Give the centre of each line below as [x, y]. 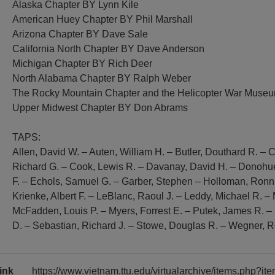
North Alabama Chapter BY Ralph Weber [102, 78]
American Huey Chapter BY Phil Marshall [103, 19]
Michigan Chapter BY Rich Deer [83, 64]
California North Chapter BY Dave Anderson [109, 49]
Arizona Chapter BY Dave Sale [80, 34]
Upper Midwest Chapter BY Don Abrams [100, 108]
